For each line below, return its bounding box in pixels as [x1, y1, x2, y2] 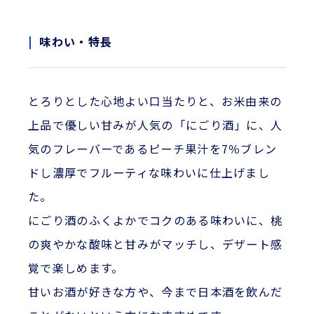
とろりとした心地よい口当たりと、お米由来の [28, 93, 282, 110]
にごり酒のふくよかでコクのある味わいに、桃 [28, 212, 283, 229]
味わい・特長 [39, 33, 113, 50]
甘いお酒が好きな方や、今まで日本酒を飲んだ [28, 283, 283, 301]
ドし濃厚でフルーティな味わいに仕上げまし [28, 164, 270, 182]
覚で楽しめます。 [28, 259, 124, 277]
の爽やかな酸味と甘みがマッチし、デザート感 [28, 235, 283, 253]
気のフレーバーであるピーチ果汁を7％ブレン [28, 140, 278, 158]
